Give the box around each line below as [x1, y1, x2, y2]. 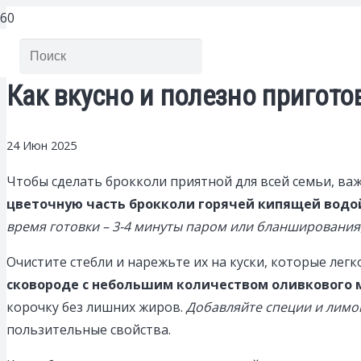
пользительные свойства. [6, 321, 171, 339]
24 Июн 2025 [6, 138, 77, 154]
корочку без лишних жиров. [6, 298, 186, 317]
